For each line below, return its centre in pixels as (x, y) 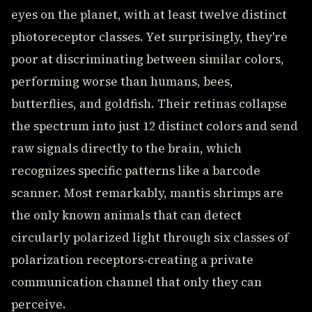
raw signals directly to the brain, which (126, 148)
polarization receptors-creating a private (132, 260)
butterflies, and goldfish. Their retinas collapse (149, 104)
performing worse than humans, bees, (122, 81)
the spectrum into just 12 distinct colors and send (155, 126)
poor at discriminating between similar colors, (148, 59)
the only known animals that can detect (126, 215)
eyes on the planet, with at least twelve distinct (149, 15)
